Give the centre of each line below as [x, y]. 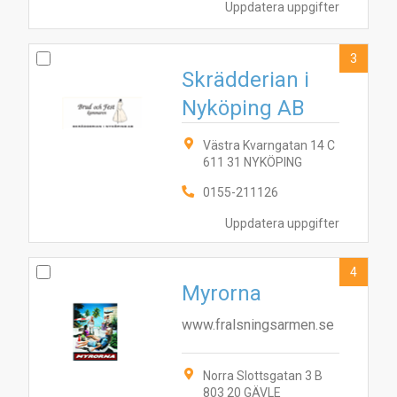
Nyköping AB [243, 108]
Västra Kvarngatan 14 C [269, 145]
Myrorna [222, 293]
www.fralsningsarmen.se [258, 325]
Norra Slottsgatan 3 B [263, 376]
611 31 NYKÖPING [253, 162]
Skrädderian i [245, 80]
